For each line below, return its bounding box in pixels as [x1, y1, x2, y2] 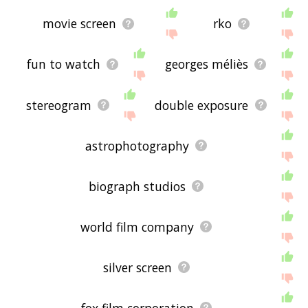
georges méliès [164, 56, 248, 73]
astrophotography [85, 137, 190, 154]
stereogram [25, 96, 91, 113]
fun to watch [26, 56, 100, 73]
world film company [80, 218, 195, 235]
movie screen [43, 15, 117, 32]
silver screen [102, 258, 172, 276]
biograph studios [89, 177, 186, 195]
